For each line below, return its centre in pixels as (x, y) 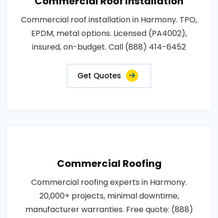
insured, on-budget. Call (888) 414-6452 (109, 47)
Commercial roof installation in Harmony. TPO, (109, 19)
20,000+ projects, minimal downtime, (109, 196)
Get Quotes (99, 75)
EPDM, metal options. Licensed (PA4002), (109, 33)
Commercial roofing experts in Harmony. (109, 182)
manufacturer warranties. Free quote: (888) (109, 209)
